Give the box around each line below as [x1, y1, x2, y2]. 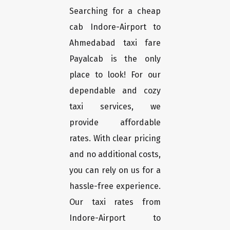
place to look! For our [69, 70, 161, 80]
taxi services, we [69, 102, 161, 112]
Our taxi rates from [69, 197, 161, 207]
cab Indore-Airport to [69, 22, 161, 32]
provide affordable [69, 118, 161, 128]
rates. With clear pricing [69, 133, 161, 144]
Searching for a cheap [69, 6, 161, 16]
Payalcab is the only [69, 54, 161, 64]
